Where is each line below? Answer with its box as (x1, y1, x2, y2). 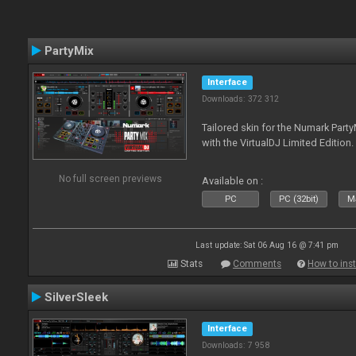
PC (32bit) (279, 194, 319, 204)
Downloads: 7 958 (202, 340, 270, 350)
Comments (233, 258, 281, 269)
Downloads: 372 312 (202, 94, 280, 104)
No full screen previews (58, 172, 162, 184)
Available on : (202, 175, 264, 187)
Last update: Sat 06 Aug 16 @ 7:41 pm (195, 241, 339, 250)
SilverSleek (44, 290, 108, 304)
